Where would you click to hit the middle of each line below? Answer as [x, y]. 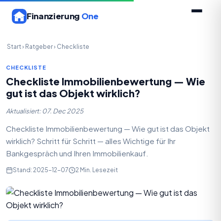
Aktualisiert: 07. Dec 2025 [45, 111]
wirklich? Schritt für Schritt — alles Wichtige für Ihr [91, 141]
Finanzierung [54, 16]
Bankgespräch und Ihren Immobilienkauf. [77, 153]
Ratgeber [39, 46]
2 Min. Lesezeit [97, 170]
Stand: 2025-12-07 [41, 170]
